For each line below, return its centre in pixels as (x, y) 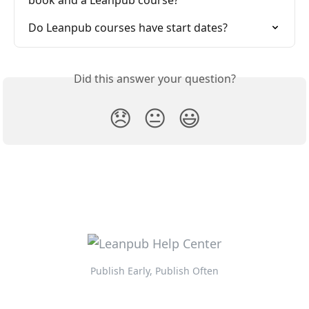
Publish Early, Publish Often (154, 271)
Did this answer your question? (154, 79)
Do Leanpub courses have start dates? (128, 28)
